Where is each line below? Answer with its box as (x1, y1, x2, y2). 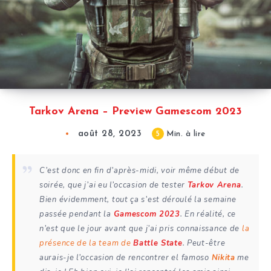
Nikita (211, 252, 235, 264)
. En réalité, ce (180, 209, 236, 220)
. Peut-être (182, 238, 226, 249)
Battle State (133, 238, 183, 249)
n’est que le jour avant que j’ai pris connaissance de (39, 223, 242, 235)
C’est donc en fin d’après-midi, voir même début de (39, 165, 240, 177)
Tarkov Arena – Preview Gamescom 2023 (29, 106, 242, 118)
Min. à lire (163, 130, 206, 139)
